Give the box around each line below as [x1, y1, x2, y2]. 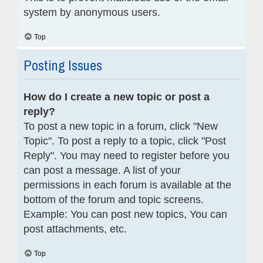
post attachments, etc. [23, 222, 127, 235]
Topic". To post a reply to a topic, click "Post [23, 134, 226, 147]
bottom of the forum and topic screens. [23, 193, 204, 205]
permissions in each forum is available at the [23, 178, 231, 191]
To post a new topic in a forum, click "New [23, 120, 218, 132]
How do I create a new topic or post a [23, 90, 210, 103]
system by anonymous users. [23, 6, 160, 18]
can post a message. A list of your [23, 164, 181, 176]
